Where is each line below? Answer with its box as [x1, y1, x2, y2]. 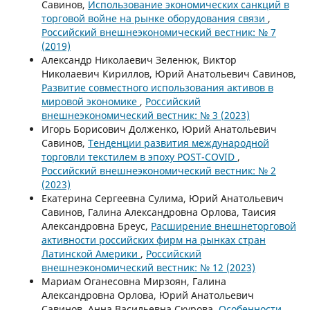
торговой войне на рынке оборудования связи [41, 11, 268, 25]
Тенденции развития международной [87, 136, 269, 149]
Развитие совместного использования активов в [41, 80, 273, 94]
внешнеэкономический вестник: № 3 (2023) [41, 108, 250, 122]
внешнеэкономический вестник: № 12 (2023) [41, 260, 255, 274]
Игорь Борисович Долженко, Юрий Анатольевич [41, 122, 277, 136]
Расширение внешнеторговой [150, 219, 296, 232]
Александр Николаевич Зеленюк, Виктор [41, 53, 237, 66]
